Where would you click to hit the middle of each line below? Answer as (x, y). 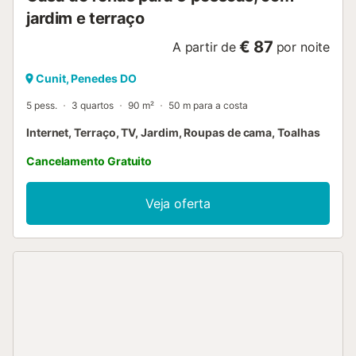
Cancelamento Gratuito (89, 161)
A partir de (204, 46)
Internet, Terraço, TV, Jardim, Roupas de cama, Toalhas (173, 132)
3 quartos (93, 105)
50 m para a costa (208, 105)
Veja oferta (178, 203)
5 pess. (42, 105)
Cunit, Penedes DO (86, 78)
